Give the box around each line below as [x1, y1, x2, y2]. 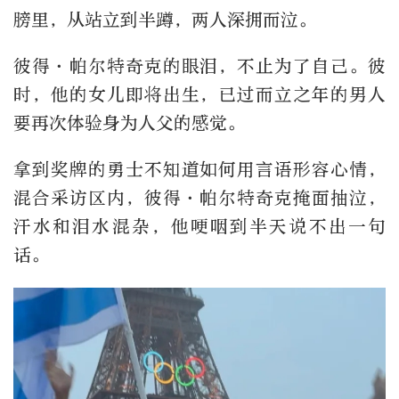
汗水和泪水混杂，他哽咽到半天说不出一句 [13, 216, 386, 238]
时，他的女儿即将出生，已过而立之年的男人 [13, 85, 386, 106]
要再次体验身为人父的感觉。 [13, 113, 245, 134]
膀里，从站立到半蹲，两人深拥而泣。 [13, 10, 316, 31]
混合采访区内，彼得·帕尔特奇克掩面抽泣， [13, 188, 386, 209]
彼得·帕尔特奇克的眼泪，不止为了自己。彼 [13, 56, 386, 77]
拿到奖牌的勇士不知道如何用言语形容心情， [13, 159, 386, 181]
